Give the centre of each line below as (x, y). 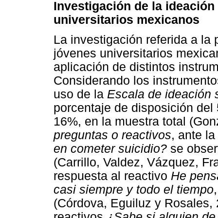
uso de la (80, 94)
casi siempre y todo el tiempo (134, 190)
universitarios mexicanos (127, 19)
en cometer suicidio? (110, 149)
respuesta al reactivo (112, 176)
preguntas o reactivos (112, 135)
